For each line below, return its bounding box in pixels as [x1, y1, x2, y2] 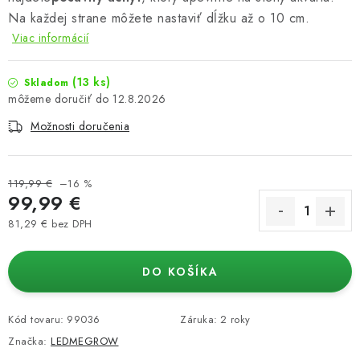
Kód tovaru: [8, 312, 64, 327]
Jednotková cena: [7, 231, 92, 247]
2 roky [219, 312, 251, 327]
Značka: [8, 333, 51, 349]
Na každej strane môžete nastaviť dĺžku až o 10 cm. [8, 9, 314, 27]
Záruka [180, 312, 214, 327]
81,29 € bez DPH [8, 216, 92, 231]
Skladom [20, 76, 72, 90]
